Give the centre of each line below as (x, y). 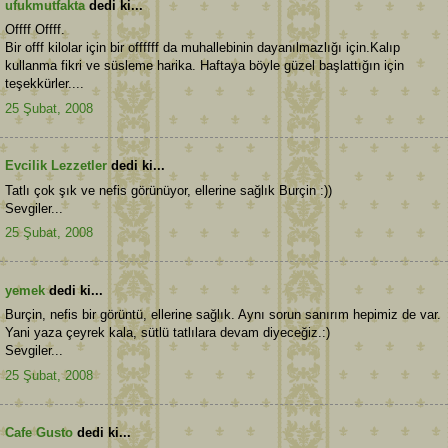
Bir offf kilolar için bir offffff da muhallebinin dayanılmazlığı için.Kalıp (202, 48)
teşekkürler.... (44, 84)
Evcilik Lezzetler (56, 166)
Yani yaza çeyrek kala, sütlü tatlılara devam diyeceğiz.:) (167, 333)
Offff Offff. (35, 30)
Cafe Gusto (39, 433)
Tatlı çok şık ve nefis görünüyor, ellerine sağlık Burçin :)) (168, 190)
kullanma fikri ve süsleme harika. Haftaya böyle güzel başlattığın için (204, 66)
